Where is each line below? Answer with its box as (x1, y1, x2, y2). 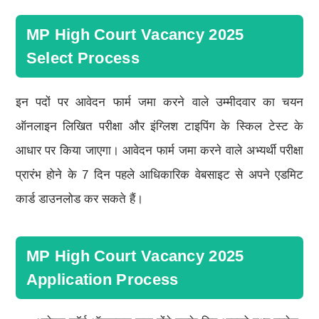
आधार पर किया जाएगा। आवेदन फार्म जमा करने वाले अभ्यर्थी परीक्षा (15, 144, 304, 158)
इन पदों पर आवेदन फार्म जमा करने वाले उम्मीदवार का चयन (15, 95, 304, 110)
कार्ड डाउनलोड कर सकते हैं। (15, 192, 143, 206)
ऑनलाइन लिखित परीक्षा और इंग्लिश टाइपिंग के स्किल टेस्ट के (15, 120, 304, 134)
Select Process (26, 49, 140, 68)
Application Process (26, 271, 179, 289)
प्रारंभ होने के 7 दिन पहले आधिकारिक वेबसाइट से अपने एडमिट (15, 168, 304, 182)
